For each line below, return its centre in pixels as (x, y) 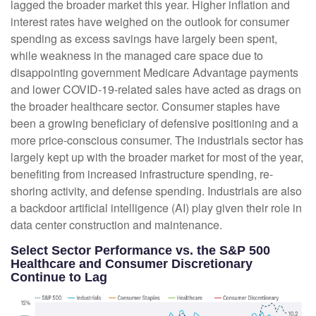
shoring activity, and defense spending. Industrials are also (156, 191)
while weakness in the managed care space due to (137, 56)
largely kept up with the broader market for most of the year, (157, 157)
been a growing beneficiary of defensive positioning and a (154, 123)
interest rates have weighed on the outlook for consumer (150, 22)
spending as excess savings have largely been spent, (144, 39)
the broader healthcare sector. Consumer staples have (145, 107)
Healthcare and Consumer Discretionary (132, 264)
